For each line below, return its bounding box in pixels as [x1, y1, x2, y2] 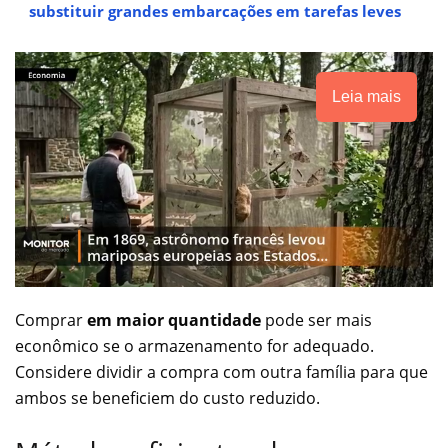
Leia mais [332, 88, 401, 106]
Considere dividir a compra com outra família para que [15, 361, 428, 384]
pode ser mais [261, 309, 372, 332]
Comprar [15, 309, 87, 332]
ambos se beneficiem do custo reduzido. [15, 387, 320, 410]
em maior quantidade [87, 309, 261, 332]
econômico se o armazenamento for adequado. [15, 335, 374, 358]
